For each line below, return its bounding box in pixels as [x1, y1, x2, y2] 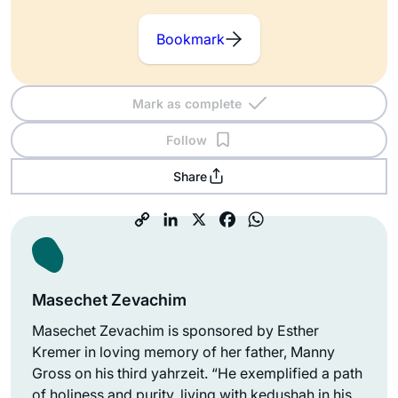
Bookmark [155, 29, 225, 48]
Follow [166, 131, 207, 147]
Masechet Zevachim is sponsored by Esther [32, 321, 319, 339]
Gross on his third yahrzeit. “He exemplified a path [32, 363, 362, 382]
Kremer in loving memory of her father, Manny [32, 342, 335, 361]
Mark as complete [131, 95, 242, 111]
